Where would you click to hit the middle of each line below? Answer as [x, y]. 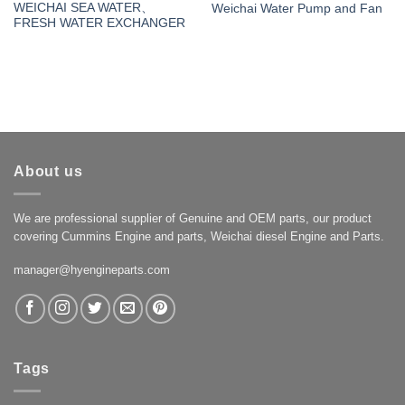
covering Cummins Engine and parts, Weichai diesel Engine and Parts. [199, 236]
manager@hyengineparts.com [92, 269]
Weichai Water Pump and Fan [297, 9]
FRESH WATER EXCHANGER [99, 24]
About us [48, 172]
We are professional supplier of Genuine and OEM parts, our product [193, 218]
